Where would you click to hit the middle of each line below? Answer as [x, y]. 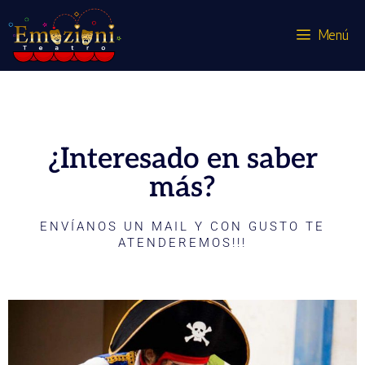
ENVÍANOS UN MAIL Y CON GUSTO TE [182, 226]
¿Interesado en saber [182, 159]
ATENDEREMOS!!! [182, 243]
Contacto [66, 103]
